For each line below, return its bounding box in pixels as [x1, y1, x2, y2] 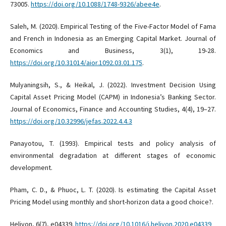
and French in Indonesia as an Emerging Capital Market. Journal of [10, 34, 216, 43]
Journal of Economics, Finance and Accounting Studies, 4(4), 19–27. [10, 104, 216, 114]
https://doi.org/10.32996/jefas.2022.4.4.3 [10, 117, 132, 126]
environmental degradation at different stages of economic [10, 151, 216, 160]
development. [10, 163, 52, 173]
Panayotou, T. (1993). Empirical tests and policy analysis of [10, 139, 216, 148]
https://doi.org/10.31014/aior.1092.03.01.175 [10, 58, 142, 68]
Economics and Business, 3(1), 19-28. [10, 46, 216, 55]
